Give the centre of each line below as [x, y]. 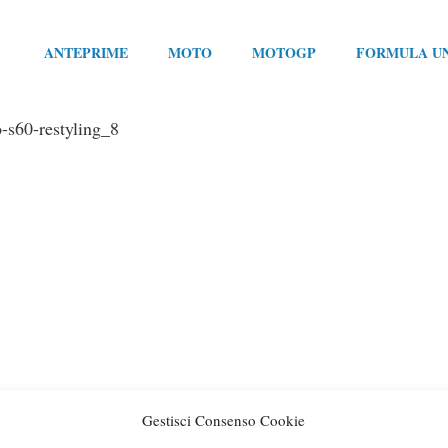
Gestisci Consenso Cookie [224, 419]
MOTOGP [284, 52]
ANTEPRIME [86, 52]
